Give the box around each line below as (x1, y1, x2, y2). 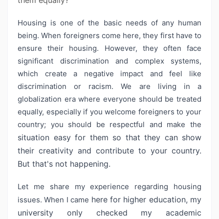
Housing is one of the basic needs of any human (18, 18, 201, 27)
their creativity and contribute (18, 146, 138, 155)
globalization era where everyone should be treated (18, 94, 201, 104)
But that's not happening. (18, 159, 110, 169)
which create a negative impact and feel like (18, 69, 201, 78)
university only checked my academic (18, 208, 201, 218)
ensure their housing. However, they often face (18, 44, 201, 53)
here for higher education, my (91, 195, 201, 204)
